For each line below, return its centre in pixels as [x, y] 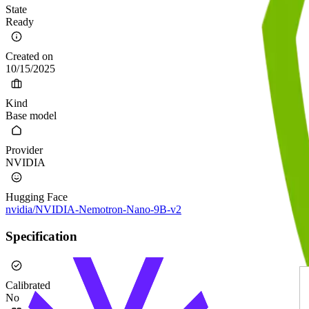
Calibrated [28, 285]
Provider [24, 150]
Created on [29, 57]
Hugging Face [37, 197]
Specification [41, 236]
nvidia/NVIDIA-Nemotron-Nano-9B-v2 [93, 210]
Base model [31, 116]
